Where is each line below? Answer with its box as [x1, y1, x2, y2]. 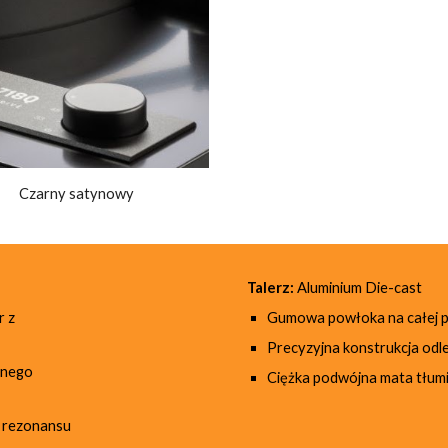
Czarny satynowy [18, 185, 134, 203]
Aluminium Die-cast [293, 279, 422, 296]
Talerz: [246, 279, 294, 296]
